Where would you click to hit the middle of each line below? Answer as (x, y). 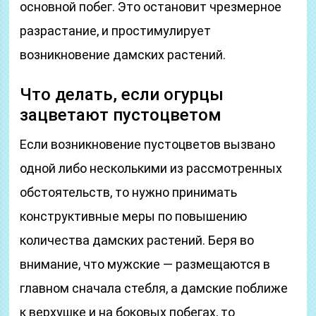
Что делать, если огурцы (122, 95)
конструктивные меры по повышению (134, 216)
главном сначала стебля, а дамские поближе (154, 288)
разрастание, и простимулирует (116, 31)
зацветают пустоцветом (121, 115)
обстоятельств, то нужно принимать (129, 192)
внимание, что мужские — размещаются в (145, 264)
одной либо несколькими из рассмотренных (151, 168)
